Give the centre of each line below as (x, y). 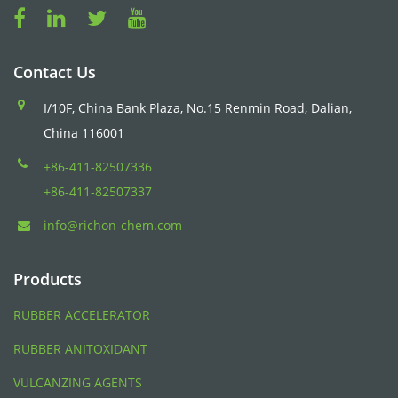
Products (48, 279)
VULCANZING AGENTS (78, 382)
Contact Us (55, 72)
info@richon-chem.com (113, 225)
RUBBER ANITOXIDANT (80, 349)
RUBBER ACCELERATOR (82, 315)
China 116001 (84, 133)
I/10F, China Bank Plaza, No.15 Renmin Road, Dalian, (198, 108)
